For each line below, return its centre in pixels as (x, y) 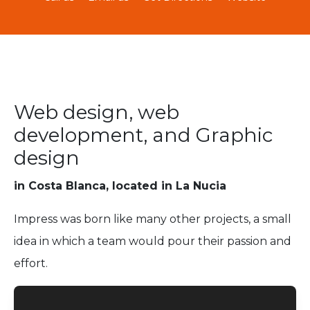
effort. (31, 264)
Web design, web (97, 112)
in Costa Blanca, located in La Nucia (120, 186)
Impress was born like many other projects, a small (153, 219)
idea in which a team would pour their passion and (153, 241)
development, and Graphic (143, 135)
